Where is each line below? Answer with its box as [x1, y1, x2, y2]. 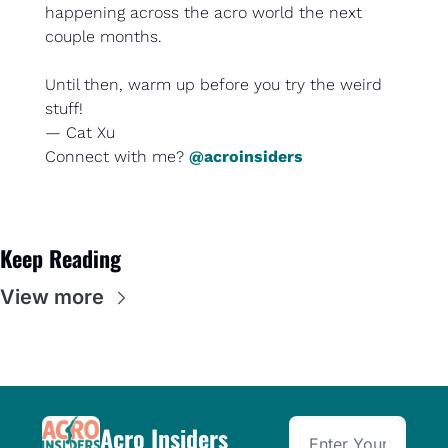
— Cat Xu [45, 123, 115, 143]
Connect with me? [45, 147, 189, 167]
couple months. [45, 27, 162, 47]
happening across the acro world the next [45, 3, 362, 23]
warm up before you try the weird [128, 75, 382, 95]
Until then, [45, 75, 128, 95]
